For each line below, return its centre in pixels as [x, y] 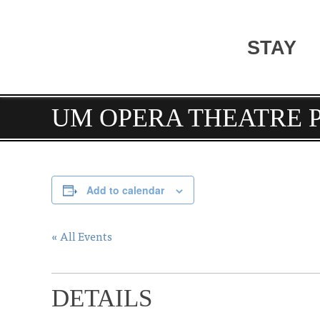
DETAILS [102, 298]
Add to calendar [125, 190]
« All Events [82, 236]
